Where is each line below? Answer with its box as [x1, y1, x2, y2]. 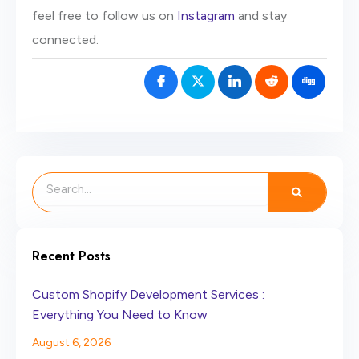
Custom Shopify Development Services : [32, 286, 264, 302]
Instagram [177, 7, 235, 23]
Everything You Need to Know [32, 306, 208, 322]
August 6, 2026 [32, 335, 111, 349]
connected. [32, 31, 99, 47]
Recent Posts [32, 246, 111, 265]
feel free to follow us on [32, 7, 177, 23]
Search [32, 171, 67, 186]
